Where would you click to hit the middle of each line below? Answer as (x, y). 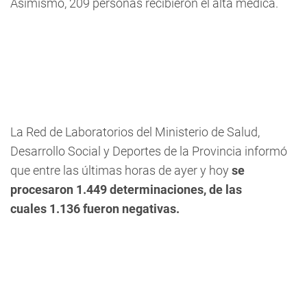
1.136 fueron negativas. (114, 209)
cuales (30, 209)
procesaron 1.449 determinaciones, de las (126, 189)
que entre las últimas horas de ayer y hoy (121, 170)
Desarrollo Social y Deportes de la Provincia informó (149, 151)
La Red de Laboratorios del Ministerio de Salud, (135, 132)
